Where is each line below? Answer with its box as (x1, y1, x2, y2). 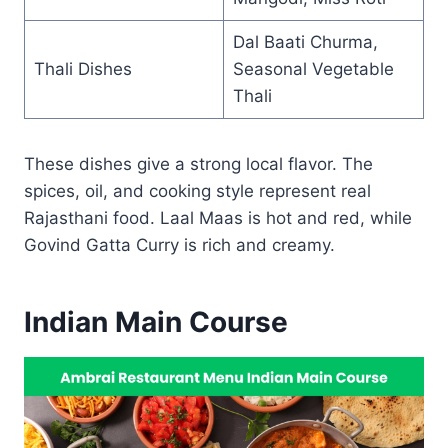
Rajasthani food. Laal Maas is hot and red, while (24, 207, 412, 228)
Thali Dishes (33, 58, 132, 79)
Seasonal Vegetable (232, 58, 394, 79)
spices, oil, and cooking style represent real (24, 180, 371, 201)
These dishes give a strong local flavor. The (24, 153, 373, 174)
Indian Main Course (24, 304, 288, 339)
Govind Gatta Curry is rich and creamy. (24, 234, 335, 255)
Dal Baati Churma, (232, 31, 378, 52)
